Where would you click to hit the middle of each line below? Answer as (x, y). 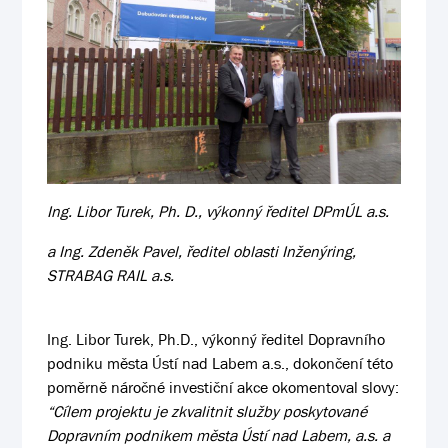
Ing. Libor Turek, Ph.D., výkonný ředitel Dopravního (216, 339)
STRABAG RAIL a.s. (111, 275)
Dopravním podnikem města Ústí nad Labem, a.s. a (219, 435)
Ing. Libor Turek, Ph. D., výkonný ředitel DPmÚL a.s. (218, 211)
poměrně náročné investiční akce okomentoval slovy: (223, 387)
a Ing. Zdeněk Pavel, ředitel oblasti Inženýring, (202, 251)
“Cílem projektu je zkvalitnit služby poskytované (207, 411)
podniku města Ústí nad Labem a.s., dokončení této (220, 363)
